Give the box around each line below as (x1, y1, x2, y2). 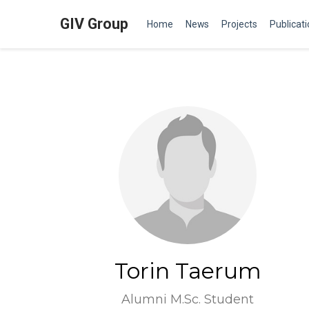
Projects (221, 19, 257, 30)
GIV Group (60, 15, 128, 32)
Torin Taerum (114, 258, 261, 284)
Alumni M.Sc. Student (121, 292, 254, 307)
